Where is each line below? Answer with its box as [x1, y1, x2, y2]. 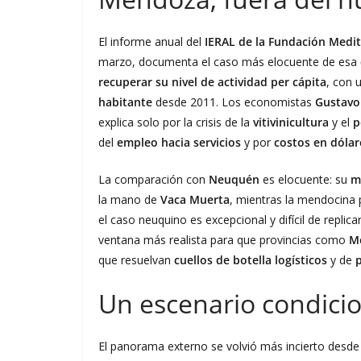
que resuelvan [98, 251, 174, 268]
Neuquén [209, 171, 259, 187]
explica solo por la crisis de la [98, 114, 253, 130]
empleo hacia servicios [117, 134, 241, 150]
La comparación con [98, 171, 209, 187]
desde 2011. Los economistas [152, 93, 315, 110]
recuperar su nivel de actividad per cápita [98, 73, 326, 89]
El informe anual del [98, 33, 205, 49]
